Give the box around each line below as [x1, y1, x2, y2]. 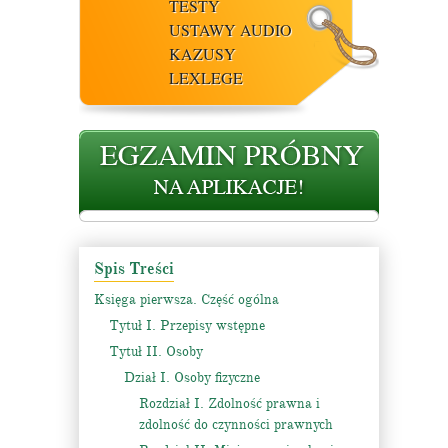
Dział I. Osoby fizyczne [124, 369, 260, 386]
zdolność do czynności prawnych [139, 416, 333, 433]
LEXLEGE [169, 67, 243, 88]
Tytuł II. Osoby [109, 343, 203, 360]
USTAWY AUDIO [169, 19, 292, 40]
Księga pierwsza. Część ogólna [94, 291, 279, 308]
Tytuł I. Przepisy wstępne [109, 317, 265, 334]
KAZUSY [169, 43, 236, 64]
